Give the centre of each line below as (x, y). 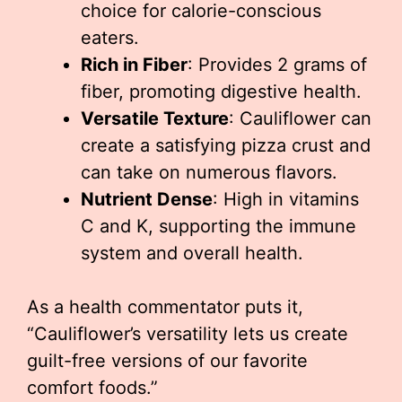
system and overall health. (192, 253)
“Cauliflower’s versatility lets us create (188, 334)
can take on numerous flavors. (209, 173)
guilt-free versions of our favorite (167, 361)
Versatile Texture (155, 119)
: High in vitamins (286, 200)
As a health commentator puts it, (165, 307)
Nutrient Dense (147, 200)
